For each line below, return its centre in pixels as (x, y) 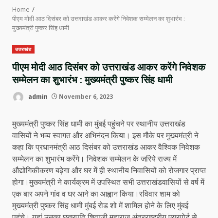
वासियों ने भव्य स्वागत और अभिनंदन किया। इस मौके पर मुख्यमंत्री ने (105, 135)
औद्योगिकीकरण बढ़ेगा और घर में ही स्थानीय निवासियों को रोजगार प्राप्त (109, 170)
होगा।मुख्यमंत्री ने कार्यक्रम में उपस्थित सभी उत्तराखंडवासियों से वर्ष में (108, 182)
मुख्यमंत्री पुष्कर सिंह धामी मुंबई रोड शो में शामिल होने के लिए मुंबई (100, 205)
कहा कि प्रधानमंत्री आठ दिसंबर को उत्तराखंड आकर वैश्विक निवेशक (106, 147)
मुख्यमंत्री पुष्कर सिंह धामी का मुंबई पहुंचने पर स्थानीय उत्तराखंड (99, 124)
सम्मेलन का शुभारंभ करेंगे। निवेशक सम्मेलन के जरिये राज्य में (94, 159)
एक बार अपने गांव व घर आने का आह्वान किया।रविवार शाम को (96, 194)
